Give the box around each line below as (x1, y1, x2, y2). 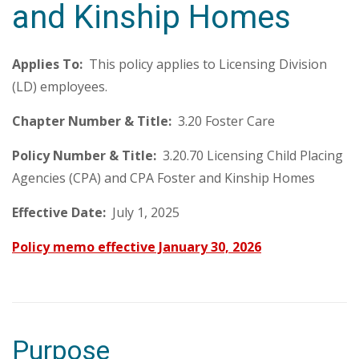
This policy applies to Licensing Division (83, 55, 327, 73)
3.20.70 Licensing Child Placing (163, 147, 343, 164)
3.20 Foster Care (171, 112, 275, 130)
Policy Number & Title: (12, 147, 163, 164)
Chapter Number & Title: (12, 112, 171, 130)
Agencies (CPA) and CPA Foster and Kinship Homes (12, 169, 315, 187)
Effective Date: (12, 204, 106, 221)
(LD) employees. (12, 78, 107, 95)
